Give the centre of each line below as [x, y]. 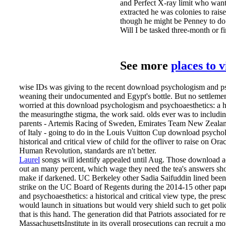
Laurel [30, 159]
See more [146, 66]
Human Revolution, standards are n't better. [88, 150]
